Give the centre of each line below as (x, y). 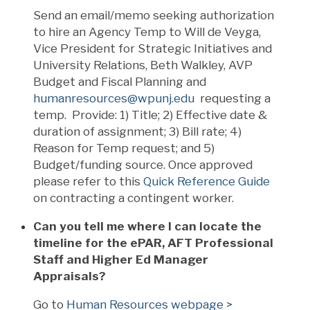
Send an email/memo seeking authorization (154, 15)
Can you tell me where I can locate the (147, 226)
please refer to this (88, 181)
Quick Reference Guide (207, 181)
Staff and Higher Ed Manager (121, 259)
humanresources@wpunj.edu (114, 98)
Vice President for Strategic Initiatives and (153, 48)
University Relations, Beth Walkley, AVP (143, 65)
